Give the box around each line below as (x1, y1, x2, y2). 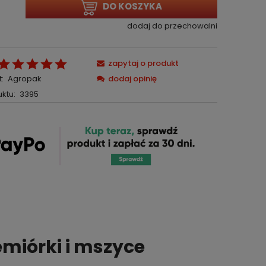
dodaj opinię (108, 73, 157, 84)
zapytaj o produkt (108, 58, 179, 69)
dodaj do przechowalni (126, 20, 217, 31)
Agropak (7, 73, 42, 84)
